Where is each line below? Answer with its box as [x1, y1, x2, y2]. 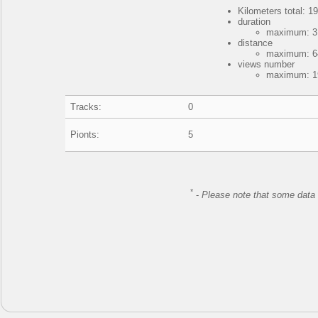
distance [238, 38, 273, 48]
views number [238, 59, 295, 70]
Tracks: [70, 102, 102, 112]
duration [238, 16, 271, 27]
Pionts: [70, 129, 100, 140]
